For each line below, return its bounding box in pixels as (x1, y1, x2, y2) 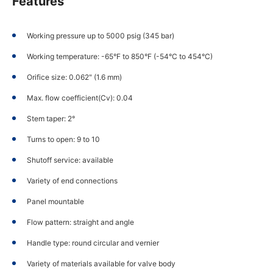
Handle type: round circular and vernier (27, 238, 159, 247)
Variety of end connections (27, 175, 118, 185)
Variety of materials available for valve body (27, 258, 175, 268)
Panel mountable (27, 196, 84, 206)
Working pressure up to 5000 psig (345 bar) (27, 30, 174, 40)
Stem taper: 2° (27, 113, 75, 123)
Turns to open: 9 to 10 (27, 134, 100, 144)
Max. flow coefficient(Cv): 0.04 (27, 93, 133, 102)
